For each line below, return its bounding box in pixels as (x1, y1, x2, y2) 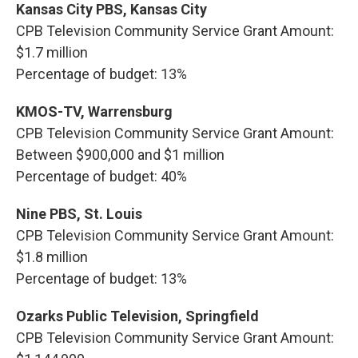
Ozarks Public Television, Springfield (16, 308, 259, 324)
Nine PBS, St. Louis (16, 205, 142, 222)
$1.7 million (16, 44, 88, 61)
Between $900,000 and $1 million (16, 146, 225, 163)
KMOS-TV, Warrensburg (16, 103, 173, 120)
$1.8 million (16, 249, 88, 265)
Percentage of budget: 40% (16, 168, 187, 185)
